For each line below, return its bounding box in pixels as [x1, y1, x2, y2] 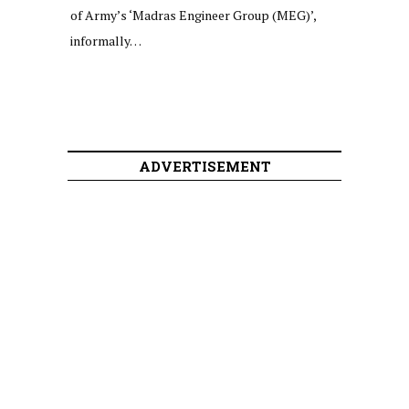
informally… [70, 31, 142, 49]
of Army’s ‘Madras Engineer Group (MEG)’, [70, 5, 316, 24]
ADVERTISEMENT [138, 156, 271, 175]
